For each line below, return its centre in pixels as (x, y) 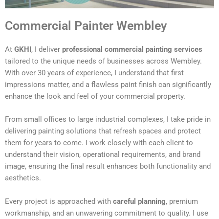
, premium (182, 201)
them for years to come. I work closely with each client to (99, 143)
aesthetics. (23, 178)
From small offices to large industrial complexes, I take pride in (108, 120)
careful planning (139, 201)
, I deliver (47, 50)
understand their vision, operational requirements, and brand (103, 155)
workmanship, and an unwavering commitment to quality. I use (107, 213)
